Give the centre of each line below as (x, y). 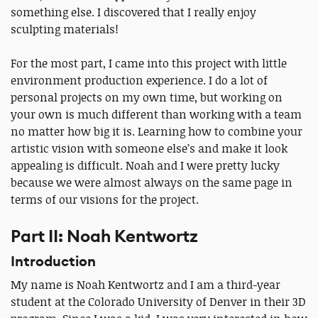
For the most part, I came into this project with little (149, 64)
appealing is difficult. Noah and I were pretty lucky (145, 166)
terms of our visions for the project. (105, 200)
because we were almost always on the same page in (152, 183)
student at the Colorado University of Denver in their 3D (158, 302)
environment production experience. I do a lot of (139, 81)
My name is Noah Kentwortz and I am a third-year (146, 285)
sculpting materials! (65, 29)
